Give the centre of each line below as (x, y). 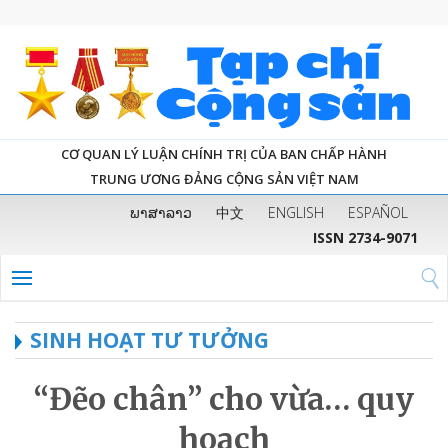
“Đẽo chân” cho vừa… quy (224, 398)
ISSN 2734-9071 (365, 237)
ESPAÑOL (378, 212)
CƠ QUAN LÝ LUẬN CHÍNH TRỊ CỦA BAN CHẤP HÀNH (224, 153)
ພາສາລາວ (161, 212)
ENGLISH (296, 212)
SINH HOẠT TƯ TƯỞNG (149, 339)
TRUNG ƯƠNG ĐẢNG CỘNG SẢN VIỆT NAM (224, 178)
